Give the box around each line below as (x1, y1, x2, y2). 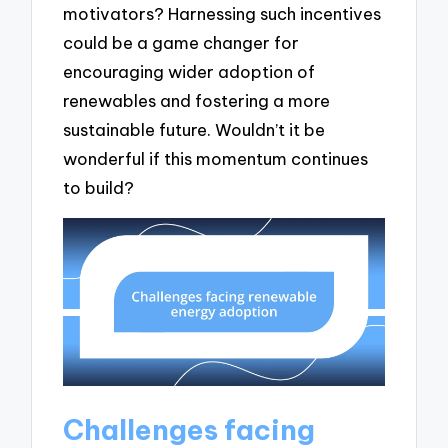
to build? (63, 177, 135, 199)
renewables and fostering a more (63, 90, 331, 112)
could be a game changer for (63, 32, 300, 54)
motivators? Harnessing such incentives (63, 3, 382, 25)
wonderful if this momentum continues (63, 148, 369, 170)
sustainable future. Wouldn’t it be (63, 119, 326, 141)
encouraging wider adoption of (63, 61, 316, 83)
